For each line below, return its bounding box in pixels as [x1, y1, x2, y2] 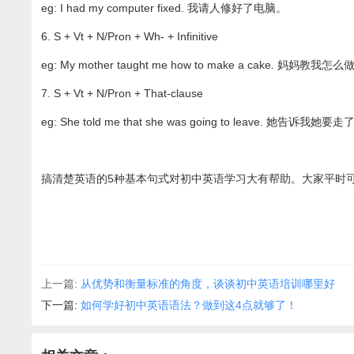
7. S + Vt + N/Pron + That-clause [41, 87, 204, 100]
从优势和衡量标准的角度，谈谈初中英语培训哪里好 [81, 277, 336, 291]
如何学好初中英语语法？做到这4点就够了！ [81, 299, 298, 312]
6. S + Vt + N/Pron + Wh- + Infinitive [41, 30, 219, 43]
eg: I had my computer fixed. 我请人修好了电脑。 [41, 2, 288, 15]
